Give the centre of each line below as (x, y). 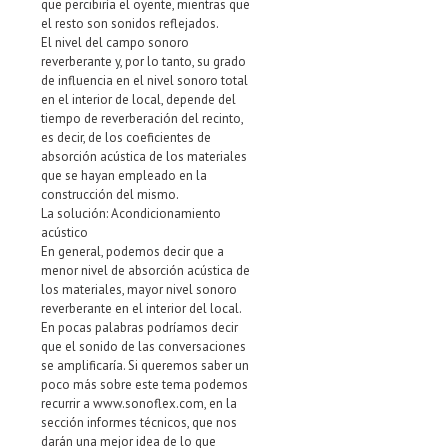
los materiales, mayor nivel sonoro (139, 290)
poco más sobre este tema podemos (144, 385)
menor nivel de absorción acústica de (145, 271)
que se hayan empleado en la (124, 176)
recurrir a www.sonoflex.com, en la (139, 404)
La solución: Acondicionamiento (131, 214)
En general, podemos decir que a (132, 252)
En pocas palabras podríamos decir (139, 328)
